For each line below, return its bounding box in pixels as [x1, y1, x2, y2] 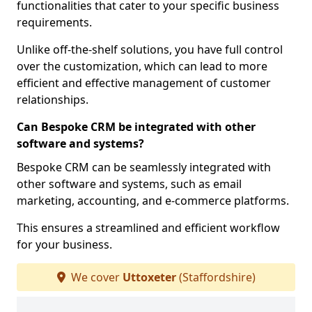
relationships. [17, 92, 88, 107]
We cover [68, 270, 123, 285]
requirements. [17, 15, 92, 30]
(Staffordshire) [175, 270, 256, 285]
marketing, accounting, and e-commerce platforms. [17, 193, 289, 208]
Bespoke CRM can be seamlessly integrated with [17, 159, 271, 175]
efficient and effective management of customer [17, 75, 271, 91]
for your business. [17, 237, 112, 252]
